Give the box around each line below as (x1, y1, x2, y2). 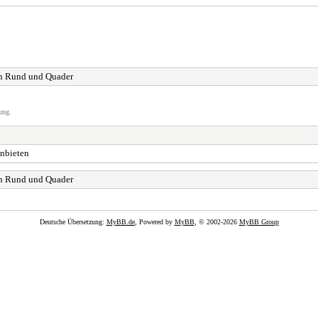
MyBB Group (238, 217, 279, 226)
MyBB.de (106, 217, 135, 226)
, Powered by (134, 217, 175, 226)
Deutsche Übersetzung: (39, 217, 106, 226)
